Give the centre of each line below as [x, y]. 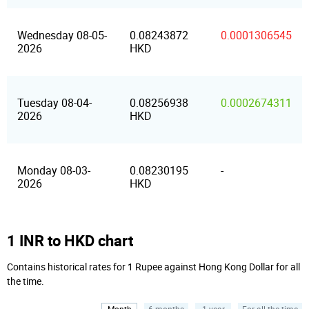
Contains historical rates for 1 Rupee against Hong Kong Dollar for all [153, 267]
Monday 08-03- [54, 171]
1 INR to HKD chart [70, 240]
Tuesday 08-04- [54, 103]
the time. [26, 282]
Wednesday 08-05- [62, 36]
